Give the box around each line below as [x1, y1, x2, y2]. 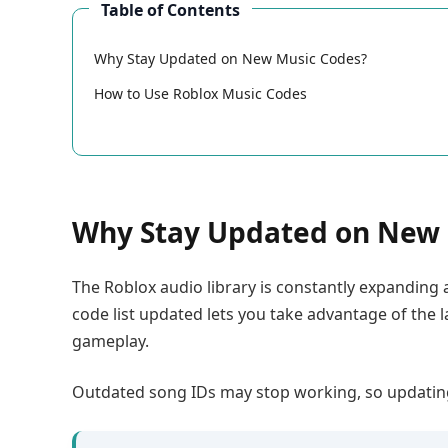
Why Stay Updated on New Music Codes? [94, 48, 367, 68]
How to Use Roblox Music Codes [94, 83, 307, 103]
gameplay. [72, 329, 149, 352]
